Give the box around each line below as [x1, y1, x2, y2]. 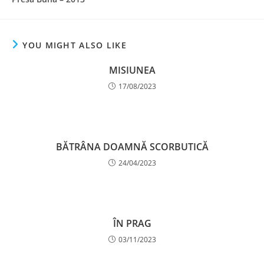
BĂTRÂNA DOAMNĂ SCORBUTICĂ [55, 140, 209, 153]
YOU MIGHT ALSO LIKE [22, 39, 127, 51]
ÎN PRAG [113, 216, 151, 230]
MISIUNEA [108, 63, 156, 77]
